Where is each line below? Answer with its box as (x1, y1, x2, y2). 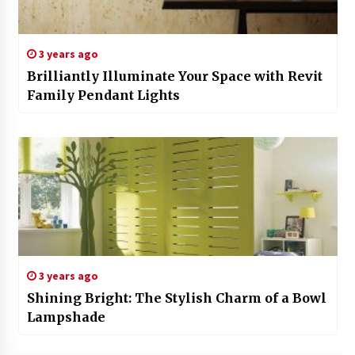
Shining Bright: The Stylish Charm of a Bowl (26, 290, 326, 307)
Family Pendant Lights (26, 87, 180, 104)
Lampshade (26, 309, 105, 326)
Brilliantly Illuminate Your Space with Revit (26, 68, 323, 85)
